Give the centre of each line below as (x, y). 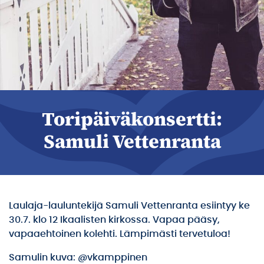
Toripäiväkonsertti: (132, 119)
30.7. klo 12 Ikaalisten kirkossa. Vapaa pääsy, (114, 220)
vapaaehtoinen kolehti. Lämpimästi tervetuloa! (120, 234)
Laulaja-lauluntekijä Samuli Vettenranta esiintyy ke (129, 206)
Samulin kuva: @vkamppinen (78, 258)
